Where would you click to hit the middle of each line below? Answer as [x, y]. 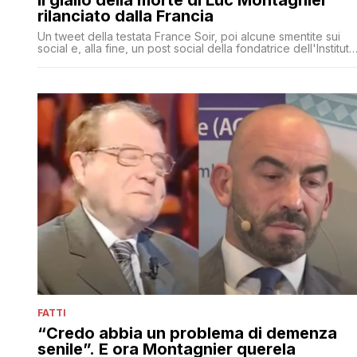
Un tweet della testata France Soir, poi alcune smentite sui [189, 36]
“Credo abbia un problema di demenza [187, 333]
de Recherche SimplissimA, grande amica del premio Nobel [193, 60]
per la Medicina [78, 72]
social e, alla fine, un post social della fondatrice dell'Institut [193, 48]
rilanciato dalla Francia [126, 16]
